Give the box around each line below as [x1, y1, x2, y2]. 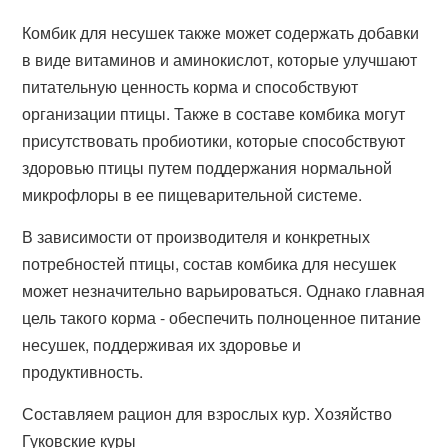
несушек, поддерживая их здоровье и [22, 333, 302, 356]
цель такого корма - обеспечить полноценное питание [22, 306, 422, 329]
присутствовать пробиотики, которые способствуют [22, 129, 406, 152]
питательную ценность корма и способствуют [22, 75, 359, 98]
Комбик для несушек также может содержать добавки [22, 21, 420, 44]
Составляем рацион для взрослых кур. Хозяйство [22, 402, 393, 425]
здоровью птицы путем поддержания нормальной [22, 156, 393, 179]
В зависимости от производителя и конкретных [22, 225, 371, 248]
